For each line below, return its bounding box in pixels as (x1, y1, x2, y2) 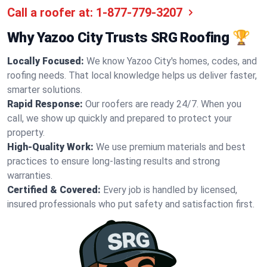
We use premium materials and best (96, 141, 246, 153)
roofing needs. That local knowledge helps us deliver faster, (7, 70, 257, 81)
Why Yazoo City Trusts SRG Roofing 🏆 (7, 29, 250, 46)
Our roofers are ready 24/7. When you (85, 98, 241, 110)
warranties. (7, 170, 52, 181)
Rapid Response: (7, 98, 83, 110)
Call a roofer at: (7, 5, 93, 20)
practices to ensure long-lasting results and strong (7, 156, 220, 167)
